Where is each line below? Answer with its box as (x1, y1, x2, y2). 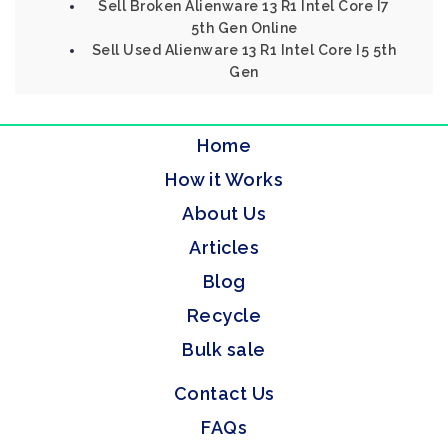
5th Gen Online (190, 20, 298, 36)
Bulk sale (182, 339, 266, 360)
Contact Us (173, 383, 275, 404)
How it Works (165, 169, 283, 190)
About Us (182, 203, 266, 224)
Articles (189, 237, 259, 258)
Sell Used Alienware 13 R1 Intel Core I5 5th (91, 42, 397, 58)
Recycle (186, 305, 262, 326)
